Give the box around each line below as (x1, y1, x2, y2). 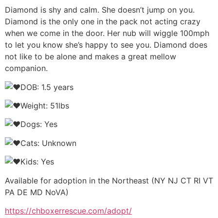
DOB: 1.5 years (20, 82, 73, 92)
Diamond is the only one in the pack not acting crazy (5, 17, 200, 27)
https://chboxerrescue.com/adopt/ (5, 206, 132, 216)
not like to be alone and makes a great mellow (5, 52, 176, 62)
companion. (5, 63, 48, 73)
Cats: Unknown (20, 138, 76, 148)
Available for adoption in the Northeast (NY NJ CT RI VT (5, 175, 213, 185)
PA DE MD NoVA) (5, 187, 69, 197)
